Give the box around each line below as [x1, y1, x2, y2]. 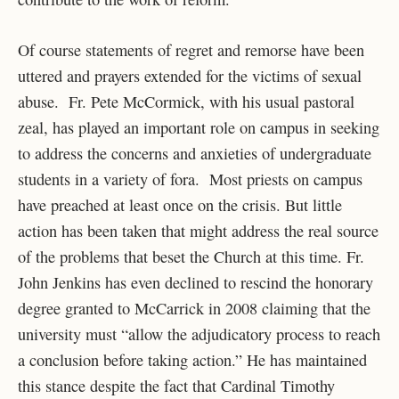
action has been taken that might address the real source [18, 219, 379, 241]
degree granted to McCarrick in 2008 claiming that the [18, 297, 370, 319]
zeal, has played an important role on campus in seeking [18, 116, 379, 138]
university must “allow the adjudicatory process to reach [18, 322, 380, 345]
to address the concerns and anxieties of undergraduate [18, 142, 371, 164]
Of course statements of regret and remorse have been [18, 38, 364, 61]
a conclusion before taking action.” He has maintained [18, 348, 367, 370]
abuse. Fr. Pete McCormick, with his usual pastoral [18, 90, 354, 112]
